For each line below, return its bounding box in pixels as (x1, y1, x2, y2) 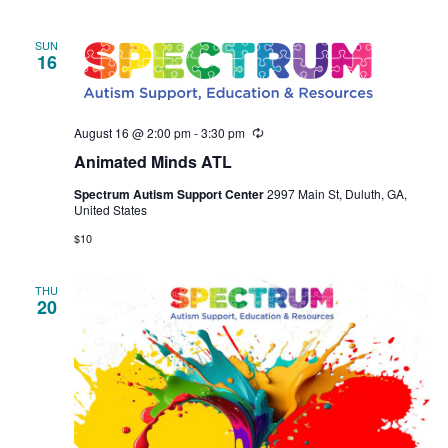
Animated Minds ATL (73, 150, 232, 174)
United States (73, 201, 147, 219)
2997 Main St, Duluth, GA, (266, 185, 407, 203)
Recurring (262, 124, 317, 142)
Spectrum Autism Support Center (73, 185, 267, 204)
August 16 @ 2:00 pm (73, 123, 191, 141)
